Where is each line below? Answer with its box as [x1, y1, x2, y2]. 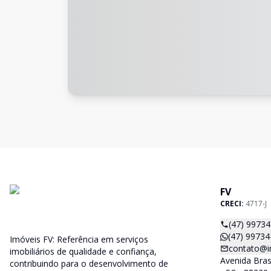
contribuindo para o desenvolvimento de [10, 258, 168, 269]
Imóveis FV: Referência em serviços [10, 233, 148, 245]
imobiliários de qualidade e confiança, [10, 246, 157, 257]
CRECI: [220, 198, 246, 209]
